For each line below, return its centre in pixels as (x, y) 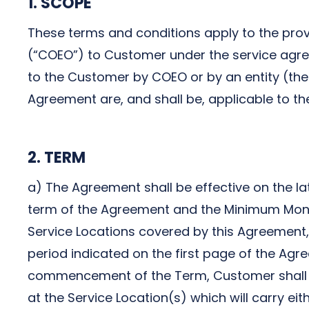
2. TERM (56, 157)
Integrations (79, 53)
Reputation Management (113, 30)
